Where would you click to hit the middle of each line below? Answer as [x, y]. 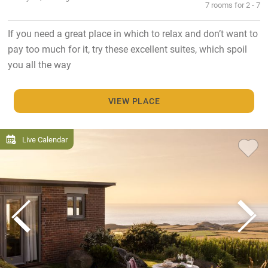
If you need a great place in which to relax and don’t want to [133, 33]
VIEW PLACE [134, 101]
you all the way [39, 64]
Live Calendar [45, 139]
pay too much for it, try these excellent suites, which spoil [127, 48]
